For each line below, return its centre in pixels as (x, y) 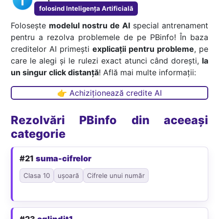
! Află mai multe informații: (148, 72)
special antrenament (169, 25)
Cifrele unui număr (116, 175)
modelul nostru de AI (89, 25)
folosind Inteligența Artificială (86, 9)
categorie (38, 133)
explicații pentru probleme (143, 49)
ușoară (69, 175)
